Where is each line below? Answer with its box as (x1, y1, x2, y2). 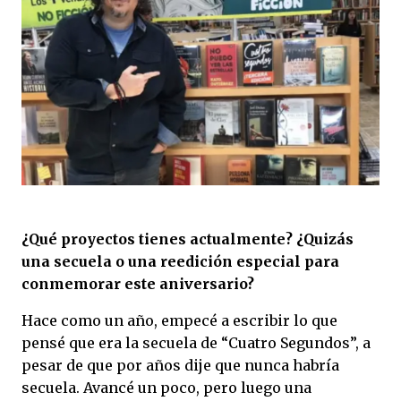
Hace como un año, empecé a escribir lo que (21, 311, 337, 329)
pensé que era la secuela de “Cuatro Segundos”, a (21, 333, 371, 352)
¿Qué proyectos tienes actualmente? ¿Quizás (21, 229, 354, 248)
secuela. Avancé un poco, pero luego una (21, 378, 311, 397)
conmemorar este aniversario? (21, 274, 254, 293)
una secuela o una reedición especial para (21, 252, 339, 270)
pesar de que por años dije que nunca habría (21, 355, 339, 374)
